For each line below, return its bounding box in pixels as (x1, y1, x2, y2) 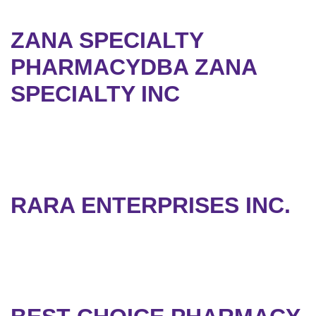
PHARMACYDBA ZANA (11, 54, 257, 80)
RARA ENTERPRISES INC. (11, 193, 291, 219)
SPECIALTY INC (11, 81, 180, 107)
